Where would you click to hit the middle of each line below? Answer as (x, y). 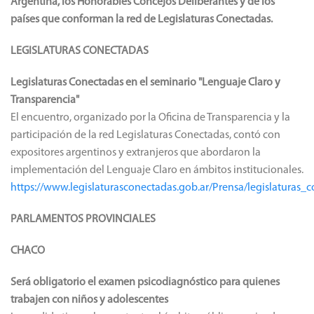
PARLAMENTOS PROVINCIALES (83, 219)
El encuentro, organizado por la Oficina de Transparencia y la (150, 117)
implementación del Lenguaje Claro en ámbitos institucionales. (157, 170)
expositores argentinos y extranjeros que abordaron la (136, 152)
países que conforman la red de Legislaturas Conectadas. (142, 19)
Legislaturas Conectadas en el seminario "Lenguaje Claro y (145, 82)
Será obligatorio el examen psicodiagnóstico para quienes (145, 282)
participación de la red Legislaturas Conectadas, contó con (145, 135)
